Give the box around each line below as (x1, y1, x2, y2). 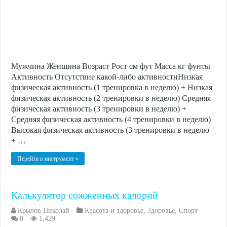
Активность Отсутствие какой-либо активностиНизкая (11, 72, 203, 81)
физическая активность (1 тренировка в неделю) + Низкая (11, 83, 213, 92)
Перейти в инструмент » (17, 155, 79, 162)
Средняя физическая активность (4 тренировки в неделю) (11, 115, 211, 124)
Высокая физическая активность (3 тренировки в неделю (11, 125, 210, 134)
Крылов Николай (18, 206, 70, 214)
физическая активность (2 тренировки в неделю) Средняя (11, 93, 211, 102)
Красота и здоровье (85, 206, 144, 214)
